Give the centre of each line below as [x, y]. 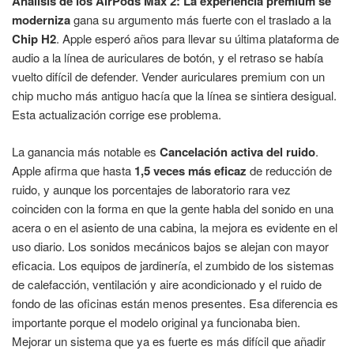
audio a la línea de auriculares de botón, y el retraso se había [168, 58]
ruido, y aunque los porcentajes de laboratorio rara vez [151, 189]
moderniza [41, 20]
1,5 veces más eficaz [190, 170]
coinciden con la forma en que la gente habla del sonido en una [173, 208]
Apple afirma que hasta [73, 170]
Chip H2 [34, 39]
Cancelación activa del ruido [237, 151]
